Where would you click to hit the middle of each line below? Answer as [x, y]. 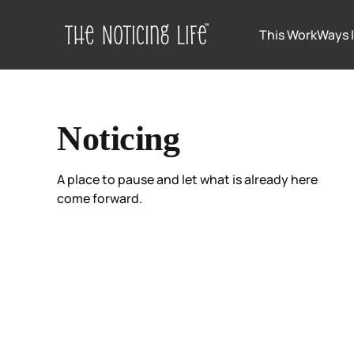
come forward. [100, 198]
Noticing [119, 138]
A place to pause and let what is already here [187, 179]
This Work [288, 35]
